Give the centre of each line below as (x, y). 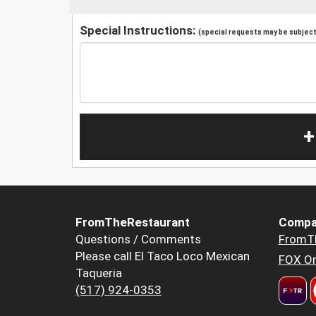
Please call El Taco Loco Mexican (163, 256)
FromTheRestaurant (133, 223)
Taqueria (99, 273)
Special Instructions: (139, 30)
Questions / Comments (138, 239)
